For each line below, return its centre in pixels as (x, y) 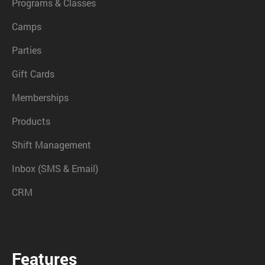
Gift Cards (33, 73)
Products (31, 121)
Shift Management (51, 144)
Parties (27, 50)
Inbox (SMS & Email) (55, 168)
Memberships (40, 97)
